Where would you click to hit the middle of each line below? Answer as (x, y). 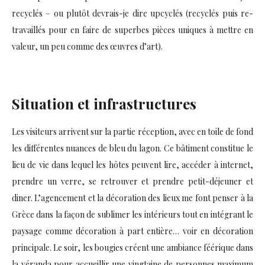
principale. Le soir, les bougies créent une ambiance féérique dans (132, 248)
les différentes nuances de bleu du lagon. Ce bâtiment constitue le (132, 148)
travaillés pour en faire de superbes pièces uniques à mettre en (132, 30)
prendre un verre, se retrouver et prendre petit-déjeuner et (132, 181)
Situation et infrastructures (104, 104)
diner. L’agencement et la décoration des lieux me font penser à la (132, 198)
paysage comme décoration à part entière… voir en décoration (132, 231)
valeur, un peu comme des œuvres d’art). (87, 46)
